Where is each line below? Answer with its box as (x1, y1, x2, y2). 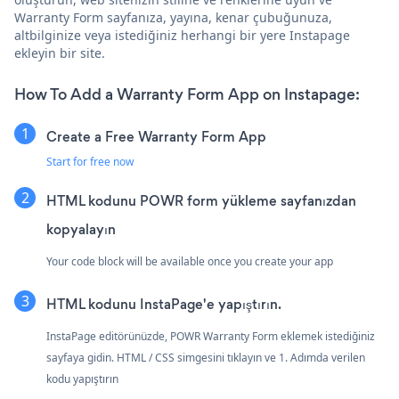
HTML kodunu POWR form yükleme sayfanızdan (46, 191, 356, 210)
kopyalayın (46, 219, 116, 239)
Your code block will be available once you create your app (46, 253, 333, 269)
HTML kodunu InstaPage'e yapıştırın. (46, 294, 281, 313)
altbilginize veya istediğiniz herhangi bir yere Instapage (14, 26, 350, 44)
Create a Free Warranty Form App (46, 126, 266, 146)
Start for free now (46, 153, 134, 169)
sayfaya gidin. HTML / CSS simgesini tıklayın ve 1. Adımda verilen (46, 349, 365, 365)
